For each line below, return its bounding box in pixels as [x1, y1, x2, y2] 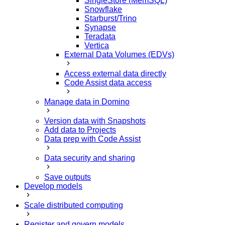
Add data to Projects [44, 125, 116, 134]
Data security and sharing [44, 153, 135, 162]
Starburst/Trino [84, 14, 137, 23]
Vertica [84, 41, 109, 50]
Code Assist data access [64, 78, 152, 87]
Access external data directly [64, 69, 166, 78]
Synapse [84, 23, 116, 32]
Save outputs [44, 172, 91, 181]
